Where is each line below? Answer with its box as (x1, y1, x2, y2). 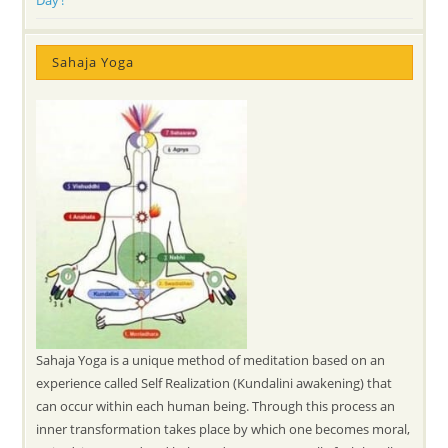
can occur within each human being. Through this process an (36, 396, 396, 415)
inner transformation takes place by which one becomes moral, (36, 419, 411, 438)
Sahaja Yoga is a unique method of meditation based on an (36, 350, 386, 369)
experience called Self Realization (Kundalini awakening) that (36, 373, 393, 392)
